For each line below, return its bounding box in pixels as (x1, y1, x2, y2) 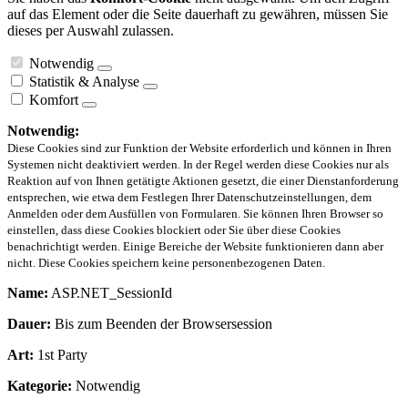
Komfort (29, 91, 78, 107)
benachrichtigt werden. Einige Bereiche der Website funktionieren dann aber (7, 239, 383, 253)
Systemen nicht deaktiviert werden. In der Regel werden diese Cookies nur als (7, 157, 389, 171)
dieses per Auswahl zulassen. (7, 22, 174, 38)
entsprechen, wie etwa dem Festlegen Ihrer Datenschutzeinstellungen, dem (7, 189, 372, 204)
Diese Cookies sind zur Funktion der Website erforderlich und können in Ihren (7, 140, 392, 155)
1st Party (34, 346, 87, 362)
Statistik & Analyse (29, 73, 139, 89)
